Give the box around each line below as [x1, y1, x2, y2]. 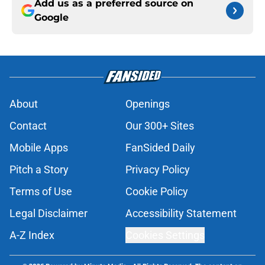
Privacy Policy [125, 163, 190, 176]
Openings [125, 98, 170, 111]
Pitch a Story [9, 163, 69, 176]
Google [34, 12, 69, 24]
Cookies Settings [125, 229, 205, 242]
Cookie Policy [125, 185, 188, 198]
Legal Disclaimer [9, 207, 88, 220]
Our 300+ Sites [125, 119, 194, 132]
